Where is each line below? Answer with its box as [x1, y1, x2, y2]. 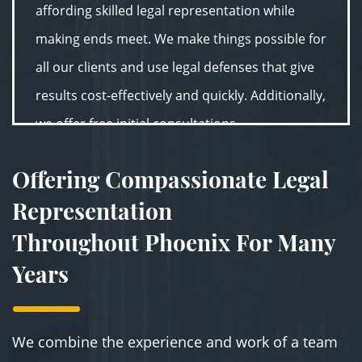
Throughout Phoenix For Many [12, 227, 335, 257]
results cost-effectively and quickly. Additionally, [36, 86, 326, 104]
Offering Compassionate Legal [12, 164, 329, 194]
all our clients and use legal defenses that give [36, 57, 314, 76]
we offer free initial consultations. [36, 114, 239, 133]
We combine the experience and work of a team [12, 332, 338, 351]
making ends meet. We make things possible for [36, 29, 326, 48]
